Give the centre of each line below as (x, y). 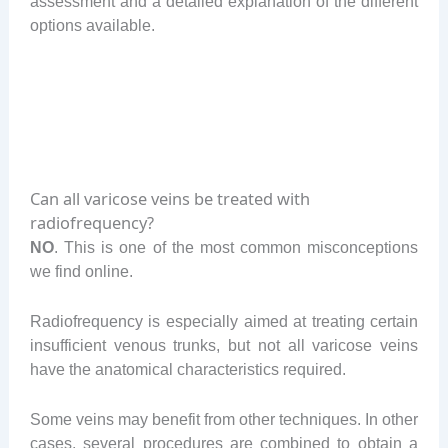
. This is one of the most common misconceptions (236, 246)
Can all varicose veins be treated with (169, 198)
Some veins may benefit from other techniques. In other (224, 419)
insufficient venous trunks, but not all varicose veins (224, 344)
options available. (92, 25)
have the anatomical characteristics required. (187, 368)
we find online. (81, 270)
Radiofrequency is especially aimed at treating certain (224, 320)
